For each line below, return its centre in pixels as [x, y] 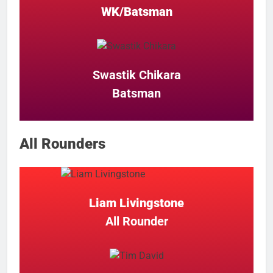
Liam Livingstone [136, 203]
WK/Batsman [136, 12]
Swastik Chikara [136, 75]
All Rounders [62, 144]
